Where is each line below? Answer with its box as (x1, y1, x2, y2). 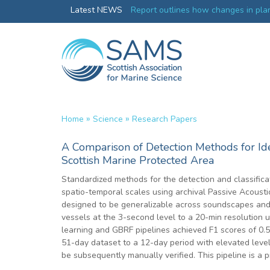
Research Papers (132, 113, 197, 125)
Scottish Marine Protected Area (61, 153, 214, 168)
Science (93, 113, 123, 125)
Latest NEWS (71, 4, 125, 16)
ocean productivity (131, 19, 201, 31)
